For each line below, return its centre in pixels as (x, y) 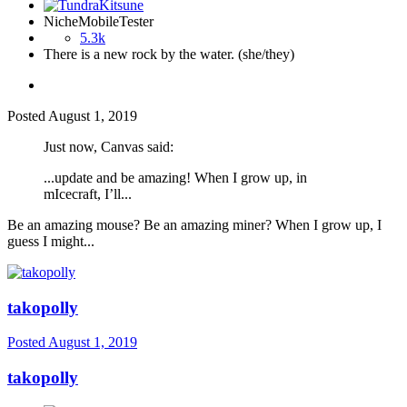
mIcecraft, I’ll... (88, 194)
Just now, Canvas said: (109, 146)
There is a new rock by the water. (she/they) (169, 54)
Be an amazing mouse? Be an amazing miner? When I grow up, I (194, 224)
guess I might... (51, 241)
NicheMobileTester (99, 21)
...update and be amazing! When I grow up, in (175, 177)
